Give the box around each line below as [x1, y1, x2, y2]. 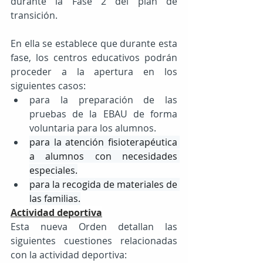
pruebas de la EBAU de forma [29, 107, 177, 120]
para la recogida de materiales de [29, 177, 177, 191]
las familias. [29, 191, 80, 205]
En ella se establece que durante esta [11, 36, 177, 50]
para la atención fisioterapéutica [29, 135, 177, 149]
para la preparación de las [29, 93, 177, 106]
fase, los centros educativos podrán [11, 50, 177, 64]
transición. [11, 8, 58, 22]
